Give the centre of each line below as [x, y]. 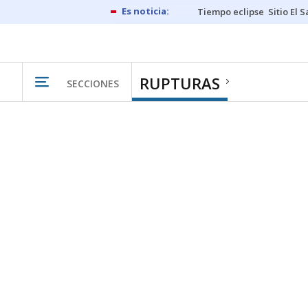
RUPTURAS [180, 83]
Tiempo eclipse [231, 12]
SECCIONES [93, 83]
